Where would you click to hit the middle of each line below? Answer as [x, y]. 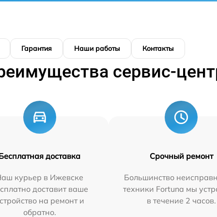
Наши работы [97, 48]
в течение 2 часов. [181, 201]
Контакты [158, 48]
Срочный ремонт [181, 156]
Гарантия [37, 48]
